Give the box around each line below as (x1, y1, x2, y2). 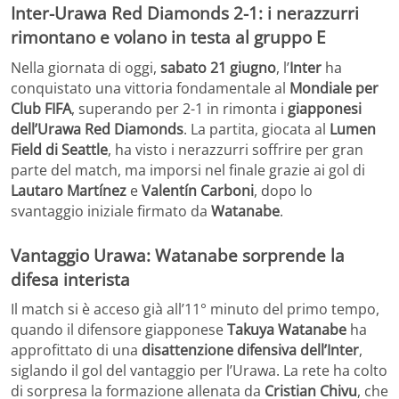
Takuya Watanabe (227, 320, 346, 340)
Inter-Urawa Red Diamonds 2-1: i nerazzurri (11, 2, 359, 25)
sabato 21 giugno (160, 57, 276, 77)
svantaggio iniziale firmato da (11, 200, 211, 221)
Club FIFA (11, 98, 71, 118)
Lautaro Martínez (11, 180, 126, 200)
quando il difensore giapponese (11, 320, 227, 340)
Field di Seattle (11, 139, 108, 159)
